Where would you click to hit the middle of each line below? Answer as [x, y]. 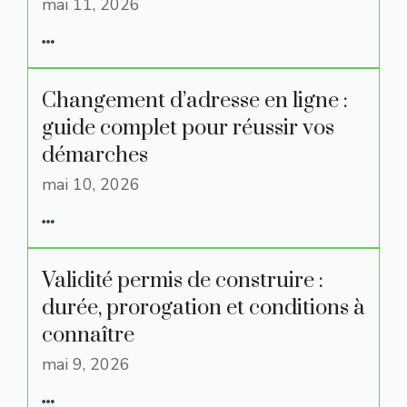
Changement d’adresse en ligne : [195, 101]
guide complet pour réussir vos [188, 128]
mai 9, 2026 [86, 364]
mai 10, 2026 [91, 184]
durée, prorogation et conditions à [203, 308]
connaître [88, 335]
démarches [95, 155]
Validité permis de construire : [183, 281]
